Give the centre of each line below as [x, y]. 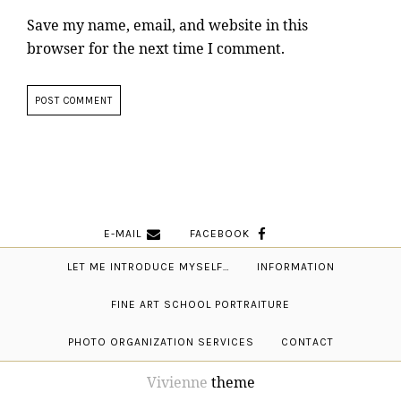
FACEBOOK [219, 234]
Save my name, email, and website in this [167, 26]
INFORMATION [295, 267]
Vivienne [177, 383]
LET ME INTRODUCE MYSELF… [148, 267]
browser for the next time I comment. [156, 49]
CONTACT [307, 342]
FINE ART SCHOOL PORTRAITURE [200, 305]
